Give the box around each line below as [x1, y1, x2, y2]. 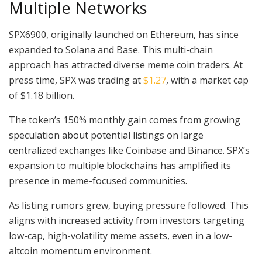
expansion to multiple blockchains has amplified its [9, 158, 231, 172]
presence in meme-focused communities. [9, 174, 189, 187]
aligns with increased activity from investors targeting [9, 213, 244, 227]
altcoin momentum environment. [9, 244, 152, 257]
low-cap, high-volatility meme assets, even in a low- [9, 229, 232, 242]
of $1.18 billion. [9, 88, 77, 102]
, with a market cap [166, 73, 249, 87]
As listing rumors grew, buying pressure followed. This [9, 198, 249, 212]
